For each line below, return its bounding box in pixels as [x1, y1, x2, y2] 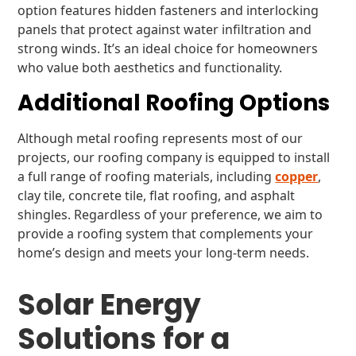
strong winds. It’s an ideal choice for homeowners [17, 40, 319, 57]
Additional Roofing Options [17, 87, 331, 118]
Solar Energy [17, 284, 202, 325]
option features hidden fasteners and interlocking [17, 2, 319, 19]
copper [275, 168, 319, 185]
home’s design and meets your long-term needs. [17, 244, 310, 261]
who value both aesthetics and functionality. [17, 59, 283, 76]
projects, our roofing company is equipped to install [17, 149, 331, 166]
